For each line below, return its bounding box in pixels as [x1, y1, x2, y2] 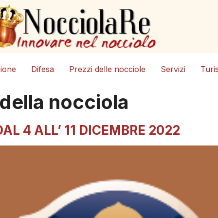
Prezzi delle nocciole [69, 64, 146, 74]
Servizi [161, 64, 186, 74]
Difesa [31, 64, 54, 74]
